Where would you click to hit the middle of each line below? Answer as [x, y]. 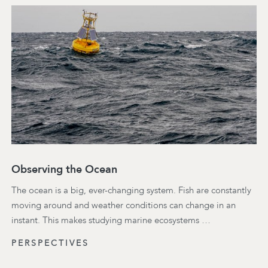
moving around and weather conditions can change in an [124, 205]
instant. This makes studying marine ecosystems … [111, 220]
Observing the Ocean [64, 170]
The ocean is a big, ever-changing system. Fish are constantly [131, 191]
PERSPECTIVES [50, 243]
